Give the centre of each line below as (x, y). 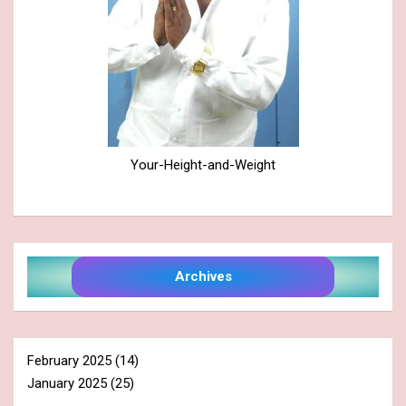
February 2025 (69, 360)
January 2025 (67, 383)
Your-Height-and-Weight (203, 164)
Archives (203, 276)
